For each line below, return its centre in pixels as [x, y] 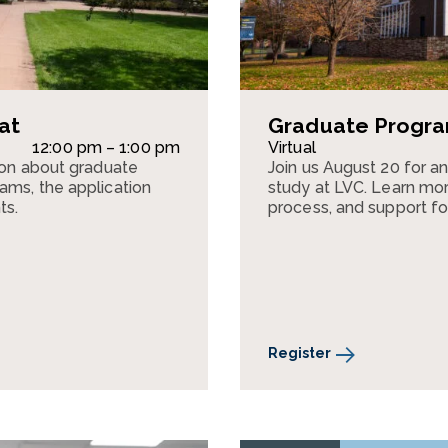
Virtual [292, 148]
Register [299, 353]
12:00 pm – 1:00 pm [106, 148]
